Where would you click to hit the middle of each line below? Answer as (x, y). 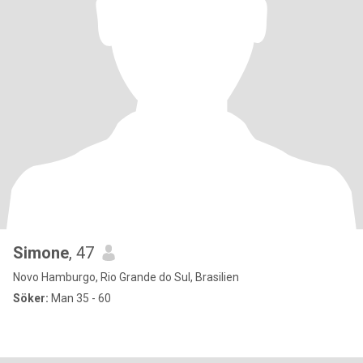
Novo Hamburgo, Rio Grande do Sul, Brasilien (126, 277)
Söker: (31, 298)
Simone (41, 253)
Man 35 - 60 (80, 298)
